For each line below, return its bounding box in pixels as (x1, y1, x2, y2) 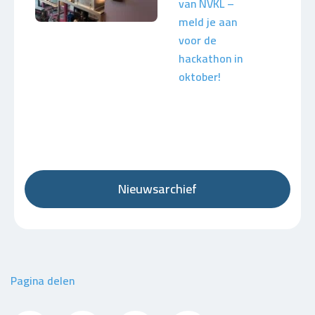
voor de (179, 30, 217, 51)
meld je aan (179, 11, 237, 32)
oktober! (179, 66, 221, 87)
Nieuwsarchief (118, 177, 197, 200)
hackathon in (179, 48, 243, 69)
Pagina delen (11, 270, 75, 291)
